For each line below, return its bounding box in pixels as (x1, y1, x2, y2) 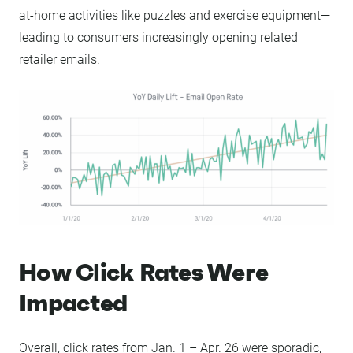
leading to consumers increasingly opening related (19, 29, 298, 45)
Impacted (19, 288, 127, 318)
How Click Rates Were (19, 257, 268, 287)
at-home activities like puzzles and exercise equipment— (19, 7, 330, 23)
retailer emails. (19, 51, 100, 67)
